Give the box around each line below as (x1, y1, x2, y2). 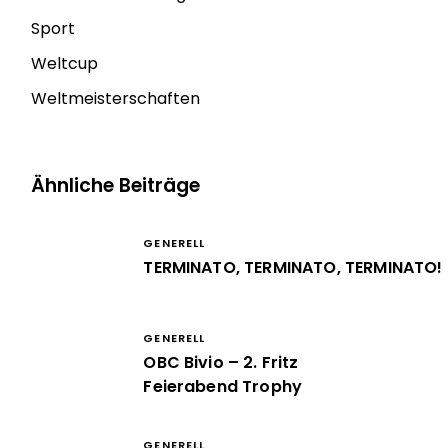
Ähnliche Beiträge (31, 171, 201, 199)
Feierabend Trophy (143, 375, 303, 398)
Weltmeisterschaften (31, 86, 201, 110)
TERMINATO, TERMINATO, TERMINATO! (143, 256, 443, 279)
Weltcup (31, 51, 99, 75)
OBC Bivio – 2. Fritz (143, 351, 299, 374)
